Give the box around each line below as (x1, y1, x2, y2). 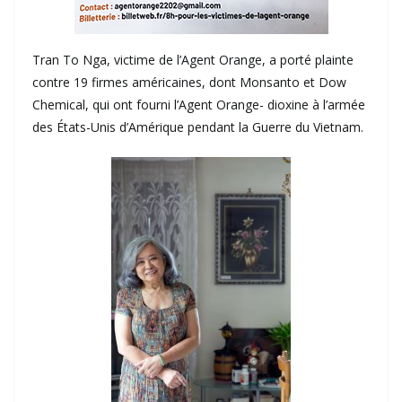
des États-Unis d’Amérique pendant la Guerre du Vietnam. (32, 118, 363, 136)
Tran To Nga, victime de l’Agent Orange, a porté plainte (32, 51, 354, 69)
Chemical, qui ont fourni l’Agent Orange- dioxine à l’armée (32, 96, 365, 114)
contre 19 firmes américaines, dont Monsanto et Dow (32, 74, 346, 92)
